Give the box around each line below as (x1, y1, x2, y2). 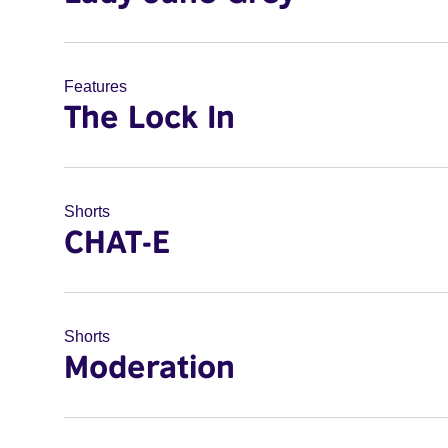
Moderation (64, 347, 235, 385)
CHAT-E (64, 222, 171, 260)
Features (64, 78, 127, 95)
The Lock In (64, 97, 235, 135)
